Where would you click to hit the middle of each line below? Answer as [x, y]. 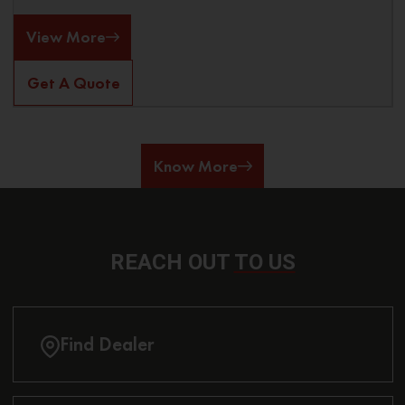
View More [66, 37]
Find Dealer [106, 344]
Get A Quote [73, 82]
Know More [195, 165]
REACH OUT [172, 262]
